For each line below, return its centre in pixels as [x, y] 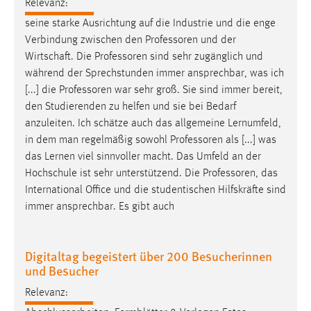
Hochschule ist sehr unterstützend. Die [114, 173]
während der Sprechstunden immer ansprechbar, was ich [154, 73]
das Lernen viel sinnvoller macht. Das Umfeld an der [143, 157]
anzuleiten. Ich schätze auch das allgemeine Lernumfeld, [153, 123]
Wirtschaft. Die [60, 57]
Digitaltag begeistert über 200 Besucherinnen [149, 255]
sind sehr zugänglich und [205, 57]
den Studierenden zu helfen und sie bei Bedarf [131, 107]
